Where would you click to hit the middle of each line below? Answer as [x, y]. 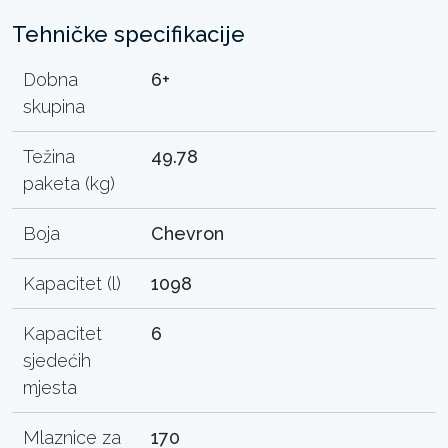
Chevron [188, 233]
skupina [54, 106]
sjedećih [57, 360]
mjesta [50, 387]
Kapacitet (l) [72, 283]
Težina [49, 156]
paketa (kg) [69, 183]
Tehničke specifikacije [128, 33]
